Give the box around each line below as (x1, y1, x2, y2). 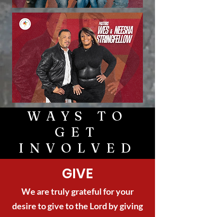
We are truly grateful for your (21, 186, 134, 197)
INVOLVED (18, 140, 137, 156)
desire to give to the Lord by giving (12, 201, 143, 211)
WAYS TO (27, 108, 128, 124)
